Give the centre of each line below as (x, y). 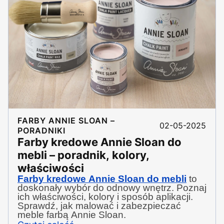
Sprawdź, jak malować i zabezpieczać (99, 205)
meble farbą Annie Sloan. (72, 214)
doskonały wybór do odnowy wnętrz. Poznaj (112, 187)
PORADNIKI (41, 130)
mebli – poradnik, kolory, (83, 155)
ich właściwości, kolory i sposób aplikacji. (105, 196)
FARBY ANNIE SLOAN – (66, 120)
